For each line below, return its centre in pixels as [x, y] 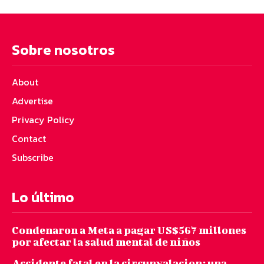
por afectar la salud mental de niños [106, 242]
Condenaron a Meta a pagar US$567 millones [129, 230]
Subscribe [33, 158]
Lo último [43, 197]
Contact [29, 139]
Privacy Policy [43, 120]
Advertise [32, 101]
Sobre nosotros [63, 50]
